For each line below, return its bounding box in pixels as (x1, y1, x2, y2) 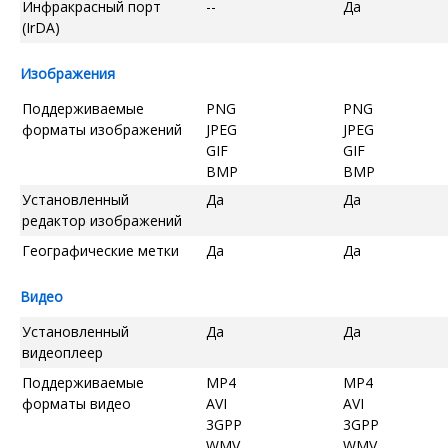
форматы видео (22, 393, 131, 413)
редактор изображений (22, 210, 182, 230)
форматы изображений (22, 119, 182, 139)
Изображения (20, 63, 115, 83)
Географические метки (22, 240, 179, 260)
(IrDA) (22, 17, 60, 37)
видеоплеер (22, 342, 103, 362)
